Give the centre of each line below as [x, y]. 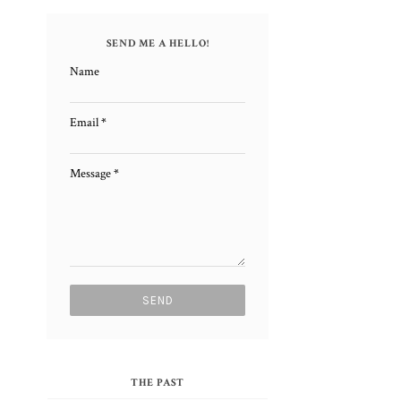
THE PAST [158, 382]
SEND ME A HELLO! [158, 43]
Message [91, 174]
